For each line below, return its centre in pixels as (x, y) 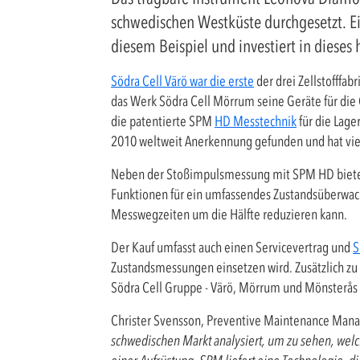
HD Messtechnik (256, 121)
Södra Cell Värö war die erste (182, 81)
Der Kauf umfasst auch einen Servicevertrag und (232, 247)
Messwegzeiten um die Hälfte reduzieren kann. (229, 215)
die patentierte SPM (163, 121)
